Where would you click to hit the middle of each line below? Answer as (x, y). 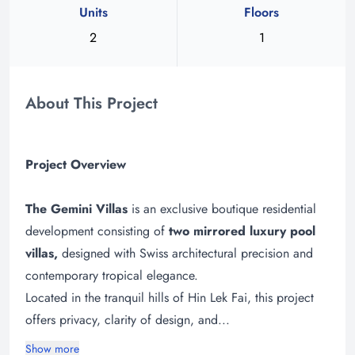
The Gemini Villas (78, 208)
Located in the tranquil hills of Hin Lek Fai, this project (170, 297)
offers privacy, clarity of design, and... (128, 319)
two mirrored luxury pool (242, 231)
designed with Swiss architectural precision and (185, 253)
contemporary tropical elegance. (112, 275)
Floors (261, 12)
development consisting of (97, 231)
